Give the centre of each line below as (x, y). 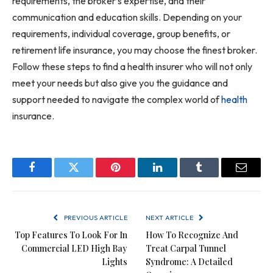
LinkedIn (176, 176)
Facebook (52, 176)
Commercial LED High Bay (74, 249)
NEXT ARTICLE (170, 218)
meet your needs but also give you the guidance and (120, 83)
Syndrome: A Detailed (189, 262)
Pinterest (134, 176)
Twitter (89, 176)
